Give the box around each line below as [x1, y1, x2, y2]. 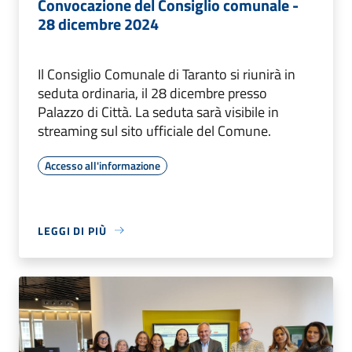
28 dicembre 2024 [38, 11, 159, 36]
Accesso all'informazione [45, 156, 160, 174]
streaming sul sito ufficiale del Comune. [38, 119, 271, 141]
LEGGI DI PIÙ [38, 222, 107, 239]
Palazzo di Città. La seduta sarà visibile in [38, 101, 279, 123]
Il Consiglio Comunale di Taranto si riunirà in [38, 63, 295, 85]
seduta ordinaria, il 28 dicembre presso [38, 82, 267, 104]
